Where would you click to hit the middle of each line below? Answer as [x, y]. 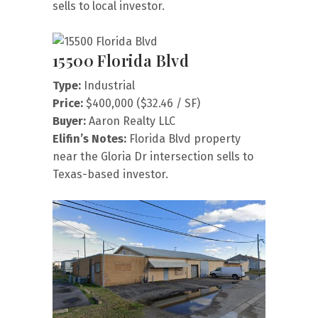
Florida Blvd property [183, 138]
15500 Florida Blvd [121, 60]
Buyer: [69, 121]
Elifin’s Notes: [89, 138]
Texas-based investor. [110, 174]
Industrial [108, 85]
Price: [68, 103]
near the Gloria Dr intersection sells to [153, 156]
